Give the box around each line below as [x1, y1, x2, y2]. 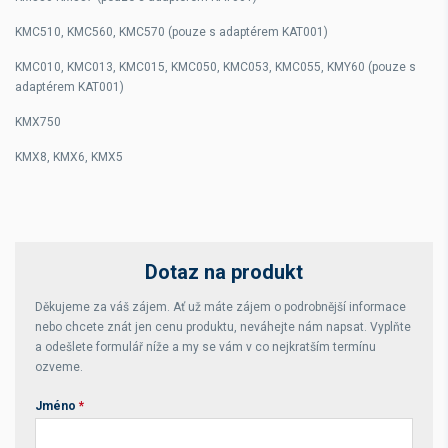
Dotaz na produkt [145, 259, 303, 284]
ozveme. [35, 359, 83, 374]
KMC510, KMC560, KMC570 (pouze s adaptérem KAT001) [15, 24, 328, 39]
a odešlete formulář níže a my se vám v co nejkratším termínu [35, 339, 376, 354]
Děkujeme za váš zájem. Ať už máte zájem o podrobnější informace [35, 299, 406, 314]
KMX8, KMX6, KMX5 [15, 149, 123, 164]
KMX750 [15, 114, 61, 129]
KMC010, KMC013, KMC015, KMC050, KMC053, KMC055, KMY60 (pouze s [15, 59, 416, 74]
